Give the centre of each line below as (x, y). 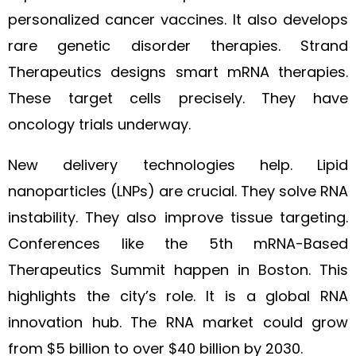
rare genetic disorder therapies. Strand (178, 46)
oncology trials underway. (99, 124)
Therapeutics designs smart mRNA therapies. (178, 72)
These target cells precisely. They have (178, 98)
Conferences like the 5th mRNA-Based (178, 244)
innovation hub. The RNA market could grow (178, 322)
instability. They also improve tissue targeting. (178, 217)
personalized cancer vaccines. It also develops (178, 19)
